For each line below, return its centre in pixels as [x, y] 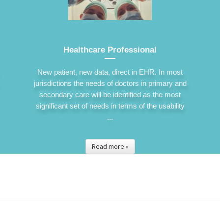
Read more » [110, 146]
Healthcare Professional [110, 50]
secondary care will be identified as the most [110, 94]
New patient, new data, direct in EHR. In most [110, 72]
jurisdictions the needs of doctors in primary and [110, 83]
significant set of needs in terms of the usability [110, 106]
